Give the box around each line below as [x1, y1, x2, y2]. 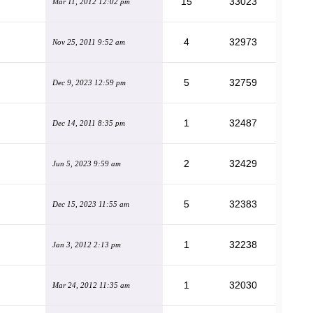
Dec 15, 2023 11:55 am [52, 200, 129, 208]
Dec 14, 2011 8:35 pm [52, 119, 125, 127]
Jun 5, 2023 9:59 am [52, 159, 121, 168]
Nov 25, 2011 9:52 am [52, 38, 125, 46]
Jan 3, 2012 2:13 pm [52, 240, 121, 249]
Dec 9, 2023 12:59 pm [52, 78, 126, 87]
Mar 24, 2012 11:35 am [52, 281, 130, 289]
